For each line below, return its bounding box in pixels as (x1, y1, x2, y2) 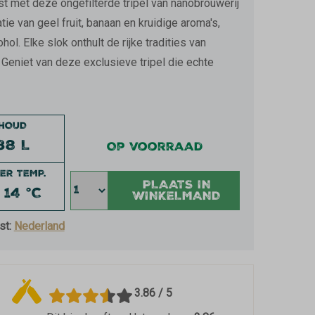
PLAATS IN (142, 176, 211, 195)
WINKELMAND (132, 188, 221, 207)
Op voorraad (106, 139, 203, 157)
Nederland (13, 219, 65, 233)
